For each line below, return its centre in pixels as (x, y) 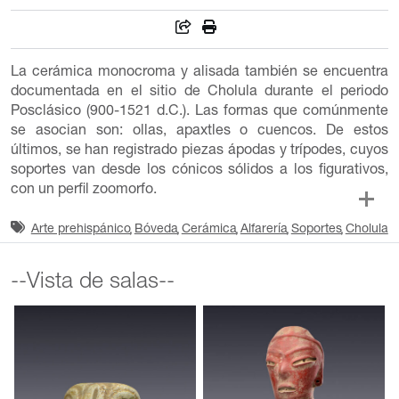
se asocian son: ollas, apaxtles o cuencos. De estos (199, 131)
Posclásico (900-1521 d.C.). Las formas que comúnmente (199, 112)
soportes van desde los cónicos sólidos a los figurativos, (199, 171)
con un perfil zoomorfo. (83, 190)
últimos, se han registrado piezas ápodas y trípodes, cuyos (199, 151)
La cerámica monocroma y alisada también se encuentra (199, 73)
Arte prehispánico (81, 229)
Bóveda (156, 229)
